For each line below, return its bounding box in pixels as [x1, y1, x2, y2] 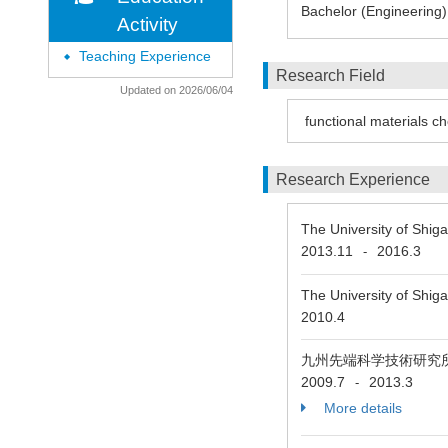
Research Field [276, 67, 385, 84]
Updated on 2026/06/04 [120, 84, 233, 96]
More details [320, 400, 402, 416]
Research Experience [276, 171, 430, 188]
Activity [117, 14, 178, 35]
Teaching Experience [79, 49, 211, 64]
